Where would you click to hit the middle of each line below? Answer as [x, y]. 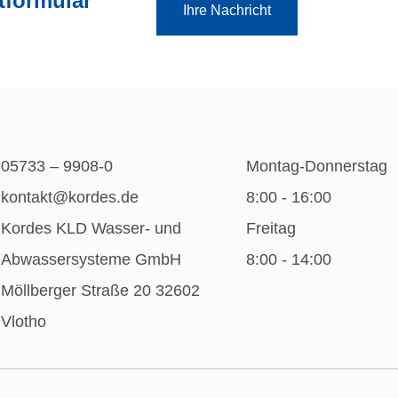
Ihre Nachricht [227, 10]
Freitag [271, 228]
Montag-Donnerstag [317, 166]
